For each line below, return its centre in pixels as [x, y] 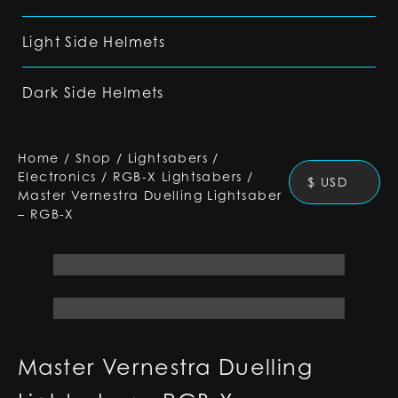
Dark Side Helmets [93, 92]
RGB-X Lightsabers [177, 176]
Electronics [57, 176]
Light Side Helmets [94, 42]
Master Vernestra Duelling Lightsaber [150, 195]
